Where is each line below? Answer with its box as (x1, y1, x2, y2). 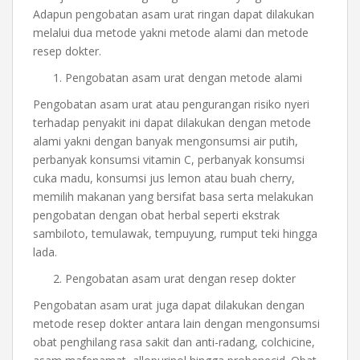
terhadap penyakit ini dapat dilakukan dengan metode (33, 114, 311, 130)
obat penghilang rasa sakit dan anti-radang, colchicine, (33, 333, 315, 350)
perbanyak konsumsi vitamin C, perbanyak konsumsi (33, 151, 305, 167)
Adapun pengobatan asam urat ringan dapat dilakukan (33, 6, 314, 22)
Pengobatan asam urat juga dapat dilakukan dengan (33, 297, 305, 313)
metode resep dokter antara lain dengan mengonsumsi (33, 315, 320, 331)
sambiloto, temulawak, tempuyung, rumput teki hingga (33, 225, 317, 241)
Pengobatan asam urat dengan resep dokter (65, 270, 296, 286)
